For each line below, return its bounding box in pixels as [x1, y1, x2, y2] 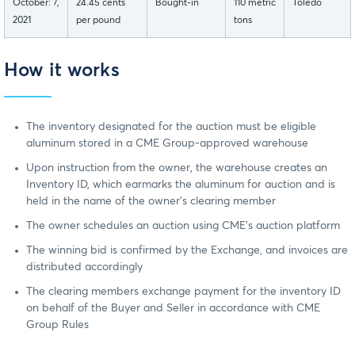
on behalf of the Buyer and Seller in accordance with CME [26, 302, 320, 314]
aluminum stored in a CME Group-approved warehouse [26, 137, 308, 149]
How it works [4, 61, 120, 81]
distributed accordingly [26, 261, 143, 273]
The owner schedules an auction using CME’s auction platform [26, 219, 340, 231]
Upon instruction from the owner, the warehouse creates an [26, 162, 327, 174]
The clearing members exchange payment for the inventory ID [26, 285, 341, 297]
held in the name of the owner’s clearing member [26, 195, 276, 207]
